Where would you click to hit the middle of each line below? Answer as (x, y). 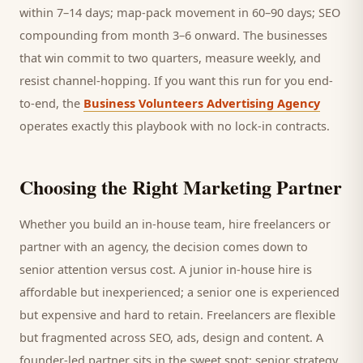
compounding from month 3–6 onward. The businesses (173, 35)
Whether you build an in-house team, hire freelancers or (175, 224)
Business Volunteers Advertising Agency (202, 103)
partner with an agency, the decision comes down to (164, 246)
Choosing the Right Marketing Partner (181, 187)
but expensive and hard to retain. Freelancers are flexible (177, 314)
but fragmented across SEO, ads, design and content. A (171, 337)
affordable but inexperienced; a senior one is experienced (179, 292)
